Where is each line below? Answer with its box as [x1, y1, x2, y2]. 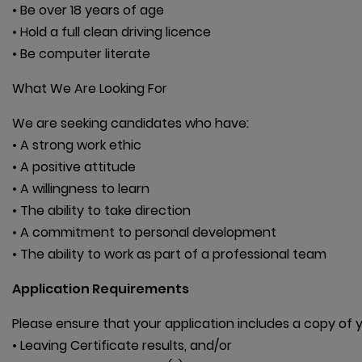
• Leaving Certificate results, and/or [12, 336, 232, 356]
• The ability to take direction [12, 201, 191, 221]
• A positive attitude [12, 158, 136, 177]
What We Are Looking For [12, 79, 167, 99]
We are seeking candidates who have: [12, 114, 249, 133]
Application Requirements [12, 280, 189, 299]
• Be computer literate [12, 44, 150, 64]
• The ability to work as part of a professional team [12, 245, 326, 264]
